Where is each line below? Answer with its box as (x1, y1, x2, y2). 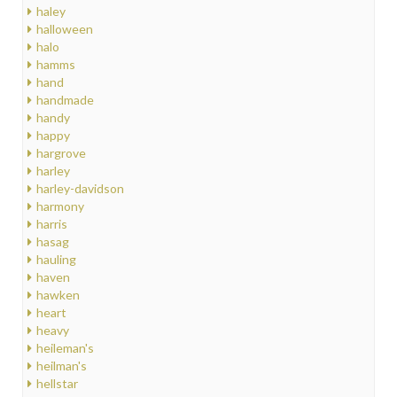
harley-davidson (36, 180, 124, 196)
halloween (36, 20, 93, 36)
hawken (36, 286, 80, 302)
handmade (36, 91, 94, 107)
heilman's (36, 357, 87, 373)
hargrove (36, 144, 86, 160)
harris (36, 215, 67, 231)
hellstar (36, 375, 78, 391)
